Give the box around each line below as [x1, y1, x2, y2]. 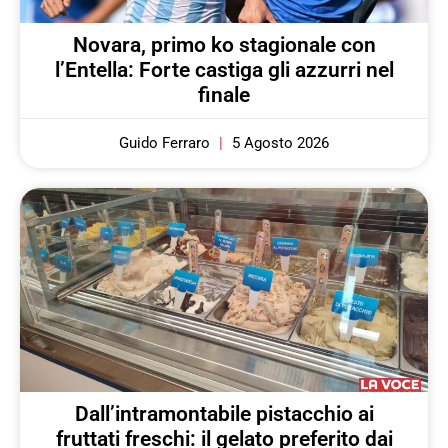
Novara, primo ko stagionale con [72, 33, 376, 58]
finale [198, 83, 250, 108]
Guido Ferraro [119, 134, 214, 153]
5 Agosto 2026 [228, 134, 329, 153]
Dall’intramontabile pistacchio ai [74, 402, 374, 427]
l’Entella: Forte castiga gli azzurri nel [54, 58, 394, 83]
